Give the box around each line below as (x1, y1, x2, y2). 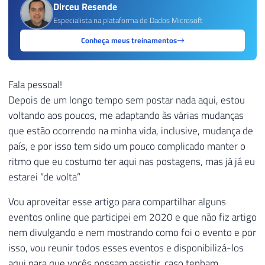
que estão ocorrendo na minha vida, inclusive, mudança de (8, 122, 253, 138)
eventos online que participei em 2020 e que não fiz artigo (8, 209, 257, 225)
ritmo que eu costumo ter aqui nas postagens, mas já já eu (8, 153, 255, 169)
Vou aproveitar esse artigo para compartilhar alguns (8, 194, 226, 210)
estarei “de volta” (8, 169, 80, 185)
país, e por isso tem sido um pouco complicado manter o (8, 138, 245, 154)
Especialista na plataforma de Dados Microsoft (53, 14, 203, 27)
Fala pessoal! (8, 76, 62, 92)
